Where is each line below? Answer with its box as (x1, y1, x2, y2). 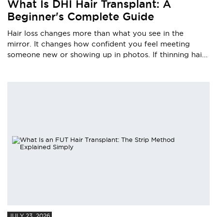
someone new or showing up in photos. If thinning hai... (7, 50, 208, 59)
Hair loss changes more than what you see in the (7, 29, 184, 37)
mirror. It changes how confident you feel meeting (7, 39, 190, 48)
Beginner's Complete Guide (7, 10, 154, 22)
